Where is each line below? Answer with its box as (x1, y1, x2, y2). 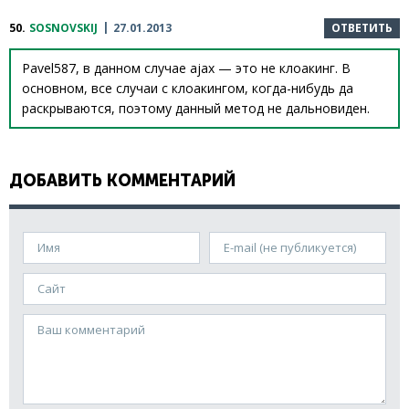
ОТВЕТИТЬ (331, 20, 393, 37)
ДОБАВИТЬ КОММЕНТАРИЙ (9, 171, 236, 192)
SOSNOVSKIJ (29, 20, 98, 37)
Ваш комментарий (22, 312, 136, 330)
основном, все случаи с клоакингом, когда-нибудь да (22, 79, 353, 98)
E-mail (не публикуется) (208, 230, 352, 248)
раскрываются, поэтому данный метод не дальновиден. (22, 100, 370, 118)
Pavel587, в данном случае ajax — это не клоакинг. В (22, 59, 351, 78)
